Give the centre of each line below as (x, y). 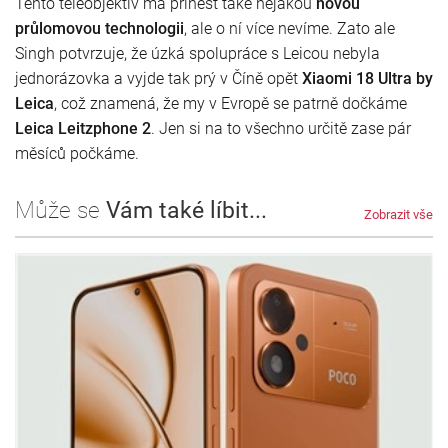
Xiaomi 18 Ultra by (367, 78)
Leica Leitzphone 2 (83, 128)
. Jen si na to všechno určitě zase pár (281, 128)
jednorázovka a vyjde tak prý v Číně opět (158, 78)
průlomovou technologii (99, 28)
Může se (57, 210)
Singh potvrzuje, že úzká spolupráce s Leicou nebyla (197, 53)
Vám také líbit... (183, 210)
